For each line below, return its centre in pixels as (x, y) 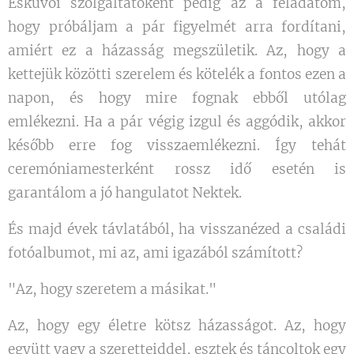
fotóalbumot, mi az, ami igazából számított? (155, 253)
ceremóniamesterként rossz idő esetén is (177, 169)
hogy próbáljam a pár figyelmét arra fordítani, (177, 27)
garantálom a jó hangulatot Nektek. (125, 193)
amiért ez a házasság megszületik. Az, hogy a (177, 51)
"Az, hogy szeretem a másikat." (112, 289)
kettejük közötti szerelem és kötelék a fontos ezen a (177, 74)
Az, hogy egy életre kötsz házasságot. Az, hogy (177, 326)
